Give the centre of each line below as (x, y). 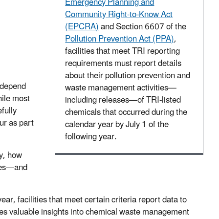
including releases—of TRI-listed (123, 100)
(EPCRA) (82, 27)
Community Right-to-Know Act (119, 15)
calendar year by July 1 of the (117, 125)
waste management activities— (121, 88)
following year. (91, 137)
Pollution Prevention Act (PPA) (120, 39)
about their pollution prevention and (128, 76)
